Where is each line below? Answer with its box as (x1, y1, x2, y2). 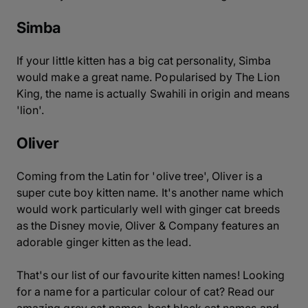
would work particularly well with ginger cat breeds (16, 201, 280, 216)
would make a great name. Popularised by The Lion (16, 69, 280, 84)
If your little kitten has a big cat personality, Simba (16, 53, 272, 67)
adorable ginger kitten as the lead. (16, 234, 191, 249)
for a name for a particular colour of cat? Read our (16, 284, 274, 298)
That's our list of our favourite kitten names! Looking (16, 267, 285, 282)
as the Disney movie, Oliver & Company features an (16, 218, 279, 232)
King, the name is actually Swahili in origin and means (16, 86, 290, 100)
